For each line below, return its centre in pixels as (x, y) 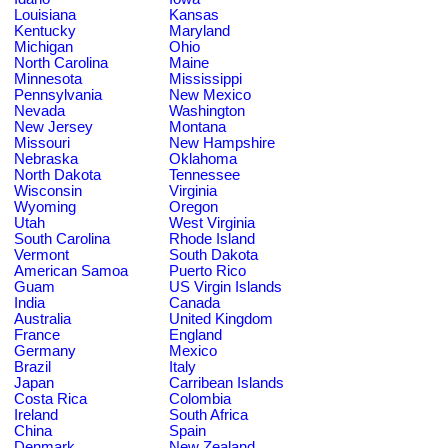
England (195, 334)
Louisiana (45, 14)
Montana (197, 126)
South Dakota (213, 254)
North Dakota (57, 174)
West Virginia (212, 222)
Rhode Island (212, 238)
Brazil (32, 366)
